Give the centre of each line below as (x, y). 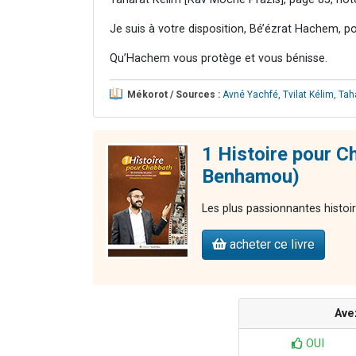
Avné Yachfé (250, 94)
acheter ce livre (271, 244)
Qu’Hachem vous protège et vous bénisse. (219, 58)
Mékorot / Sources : (174, 94)
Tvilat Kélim (308, 94)
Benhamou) (251, 176)
